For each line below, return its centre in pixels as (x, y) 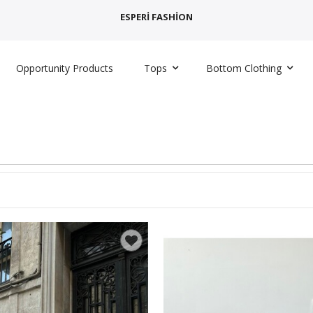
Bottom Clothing (243, 68)
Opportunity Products (64, 68)
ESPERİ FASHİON (156, 17)
